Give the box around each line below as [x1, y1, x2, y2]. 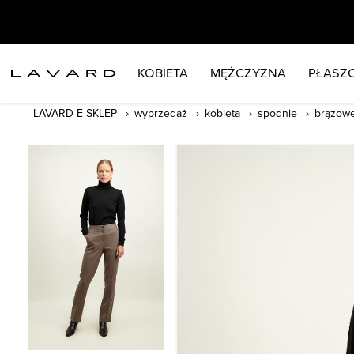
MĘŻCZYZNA [209, 63, 286, 83]
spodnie [258, 105, 297, 122]
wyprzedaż [134, 105, 187, 122]
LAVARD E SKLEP [33, 105, 117, 122]
